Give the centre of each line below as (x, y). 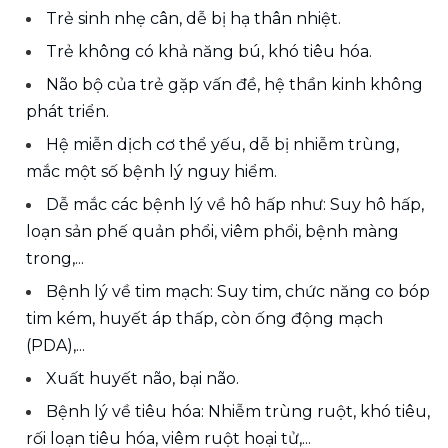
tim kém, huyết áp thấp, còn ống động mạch (204, 319)
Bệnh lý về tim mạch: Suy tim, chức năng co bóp (238, 292)
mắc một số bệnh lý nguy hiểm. (151, 172)
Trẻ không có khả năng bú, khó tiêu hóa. (209, 52)
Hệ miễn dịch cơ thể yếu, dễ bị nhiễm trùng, (222, 145)
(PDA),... (55, 346)
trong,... (55, 259)
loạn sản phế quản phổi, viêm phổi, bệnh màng (212, 232)
